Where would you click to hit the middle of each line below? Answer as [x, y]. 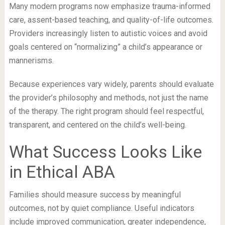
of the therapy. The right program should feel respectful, [106, 111]
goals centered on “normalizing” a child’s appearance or [105, 47]
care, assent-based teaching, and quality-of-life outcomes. [111, 20]
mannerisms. [31, 61]
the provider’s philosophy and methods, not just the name [108, 98]
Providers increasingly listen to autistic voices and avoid [108, 34]
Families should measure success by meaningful [95, 195]
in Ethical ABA [62, 172]
